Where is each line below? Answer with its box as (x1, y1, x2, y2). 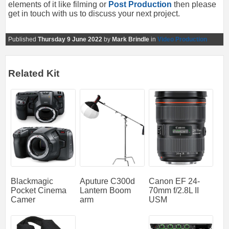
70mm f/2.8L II (148, 186, 199, 195)
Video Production (157, 36, 207, 43)
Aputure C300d (79, 176, 135, 186)
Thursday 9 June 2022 (38, 36, 102, 43)
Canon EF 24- (148, 176, 200, 186)
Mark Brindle (112, 36, 149, 43)
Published (8, 36, 38, 43)
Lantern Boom (79, 186, 131, 195)
